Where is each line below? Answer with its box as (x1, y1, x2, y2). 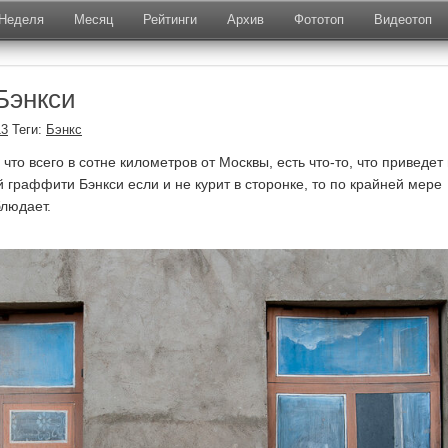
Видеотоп (374, 12, 432, 27)
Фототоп (294, 12, 344, 27)
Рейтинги (143, 12, 197, 27)
